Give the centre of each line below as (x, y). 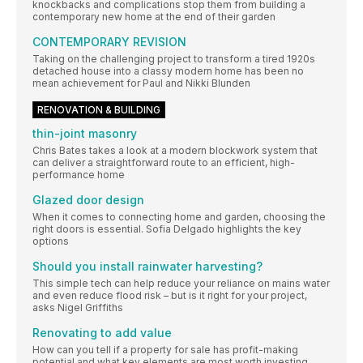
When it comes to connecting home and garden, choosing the (179, 217)
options (51, 241)
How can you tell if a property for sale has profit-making (165, 350)
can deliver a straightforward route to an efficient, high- (164, 163)
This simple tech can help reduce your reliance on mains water (181, 284)
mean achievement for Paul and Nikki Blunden (141, 83)
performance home (79, 175)
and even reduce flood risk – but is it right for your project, (170, 296)
